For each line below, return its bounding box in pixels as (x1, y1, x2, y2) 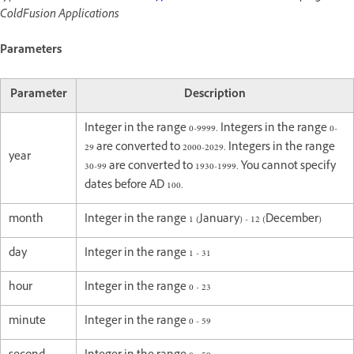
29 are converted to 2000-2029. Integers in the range (85, 138, 335, 157)
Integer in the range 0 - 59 (85, 312, 211, 331)
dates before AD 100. (85, 176, 183, 195)
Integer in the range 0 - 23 (85, 278, 211, 297)
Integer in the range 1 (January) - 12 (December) (85, 210, 322, 229)
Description (184, 85, 246, 104)
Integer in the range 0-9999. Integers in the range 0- (85, 119, 337, 138)
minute (9, 312, 46, 331)
